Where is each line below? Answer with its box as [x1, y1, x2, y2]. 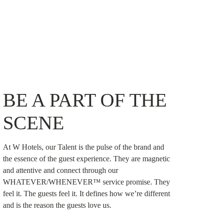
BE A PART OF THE [3, 89, 167, 111]
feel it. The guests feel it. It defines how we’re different [3, 189, 170, 198]
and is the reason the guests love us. [3, 201, 112, 210]
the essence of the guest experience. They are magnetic [3, 155, 170, 163]
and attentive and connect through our [3, 166, 119, 175]
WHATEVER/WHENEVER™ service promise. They [3, 178, 170, 186]
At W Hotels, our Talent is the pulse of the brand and [3, 143, 165, 152]
